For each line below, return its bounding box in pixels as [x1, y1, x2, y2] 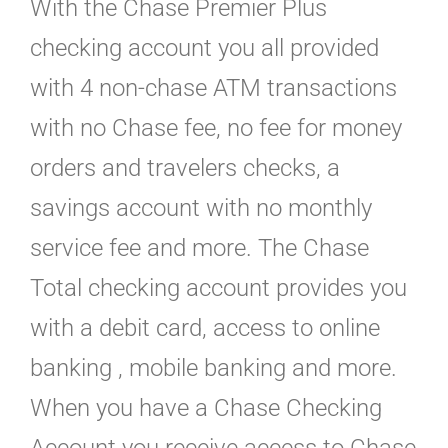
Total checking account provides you [30, 274, 407, 303]
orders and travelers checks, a [30, 154, 340, 183]
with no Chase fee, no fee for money [30, 114, 402, 143]
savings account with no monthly [30, 194, 372, 223]
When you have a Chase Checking [30, 394, 382, 423]
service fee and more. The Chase [30, 234, 369, 263]
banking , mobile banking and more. [30, 354, 397, 383]
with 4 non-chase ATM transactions [30, 74, 397, 103]
